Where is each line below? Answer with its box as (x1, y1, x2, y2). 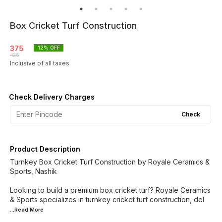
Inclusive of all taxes (10, 59, 69, 67)
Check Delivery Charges (9, 93, 95, 101)
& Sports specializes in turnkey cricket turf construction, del (10, 195, 204, 204)
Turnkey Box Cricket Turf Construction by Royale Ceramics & (10, 158, 210, 166)
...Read (10, 206, 30, 213)
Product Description (10, 145, 80, 153)
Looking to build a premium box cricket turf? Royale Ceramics (10, 186, 211, 194)
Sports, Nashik (10, 167, 57, 175)
